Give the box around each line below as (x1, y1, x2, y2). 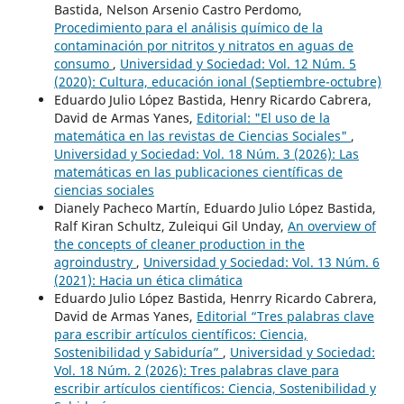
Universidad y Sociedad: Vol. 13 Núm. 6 (142, 253, 380, 271)
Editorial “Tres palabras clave (196, 308, 374, 326)
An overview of (287, 217, 376, 235)
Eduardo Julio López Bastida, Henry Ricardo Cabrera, (53, 91, 372, 109)
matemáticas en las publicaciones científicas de (53, 163, 343, 181)
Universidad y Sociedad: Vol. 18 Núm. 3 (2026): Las (53, 145, 359, 163)
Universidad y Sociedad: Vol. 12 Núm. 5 (119, 55, 356, 73)
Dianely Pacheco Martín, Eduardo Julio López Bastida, (53, 199, 376, 217)
